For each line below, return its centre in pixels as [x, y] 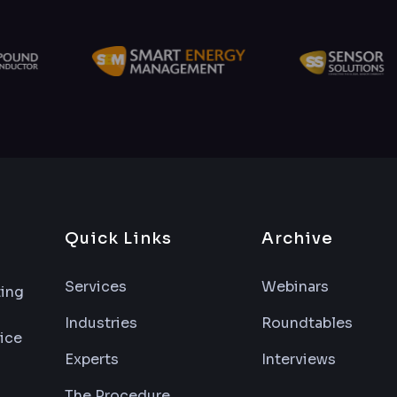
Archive [297, 238]
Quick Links [119, 238]
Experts [92, 359]
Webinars [295, 287]
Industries [101, 323]
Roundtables [307, 323]
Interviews [298, 359]
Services [96, 287]
